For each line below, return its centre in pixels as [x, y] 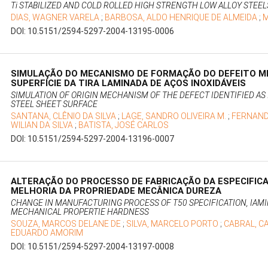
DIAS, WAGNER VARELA [56, 18]
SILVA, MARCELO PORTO [173, 224]
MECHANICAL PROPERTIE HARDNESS [80, 212]
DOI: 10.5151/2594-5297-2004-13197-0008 [93, 247]
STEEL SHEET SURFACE [54, 104]
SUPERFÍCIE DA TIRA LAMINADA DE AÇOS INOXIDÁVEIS [129, 83]
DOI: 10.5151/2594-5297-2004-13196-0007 [93, 139]
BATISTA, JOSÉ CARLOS [124, 125]
